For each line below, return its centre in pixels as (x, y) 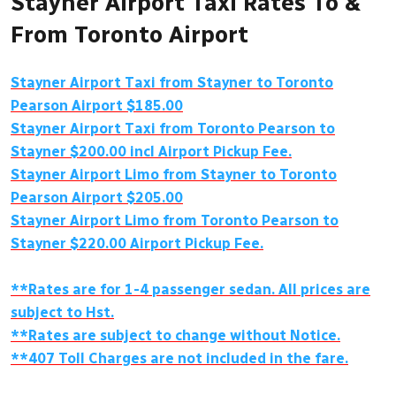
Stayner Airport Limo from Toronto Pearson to (175, 220)
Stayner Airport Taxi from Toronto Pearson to (173, 128)
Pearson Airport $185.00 (97, 105)
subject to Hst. (62, 312)
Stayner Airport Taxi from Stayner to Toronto (172, 82)
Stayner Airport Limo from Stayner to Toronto (174, 174)
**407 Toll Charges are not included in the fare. (179, 358)
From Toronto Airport (129, 34)
